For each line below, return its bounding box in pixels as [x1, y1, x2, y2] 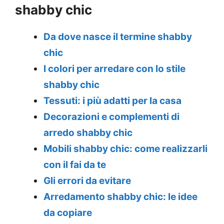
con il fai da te [43, 159, 106, 171]
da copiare [43, 207, 92, 219]
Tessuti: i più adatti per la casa [43, 95, 181, 107]
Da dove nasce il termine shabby [43, 31, 192, 43]
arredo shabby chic [43, 127, 132, 139]
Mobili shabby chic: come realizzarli [43, 143, 207, 155]
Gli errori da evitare [43, 175, 131, 187]
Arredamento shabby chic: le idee [43, 191, 197, 203]
